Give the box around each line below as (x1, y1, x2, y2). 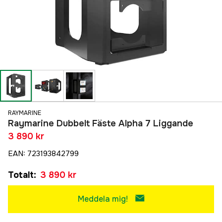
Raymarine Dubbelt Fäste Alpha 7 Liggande (8, 118, 193, 129)
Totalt (8, 169, 34, 181)
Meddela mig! (77, 194, 128, 205)
